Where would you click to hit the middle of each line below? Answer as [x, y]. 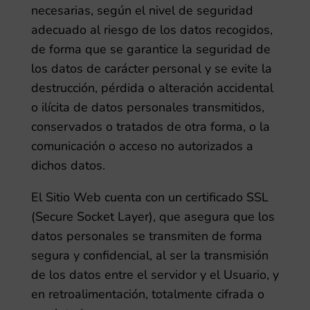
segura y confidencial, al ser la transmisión [149, 255]
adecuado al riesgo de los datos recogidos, [152, 30]
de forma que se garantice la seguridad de [151, 49]
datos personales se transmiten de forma [146, 236]
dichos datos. [68, 165]
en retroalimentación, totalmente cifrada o [147, 294]
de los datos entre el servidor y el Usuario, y [155, 275]
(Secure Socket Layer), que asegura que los [153, 217]
